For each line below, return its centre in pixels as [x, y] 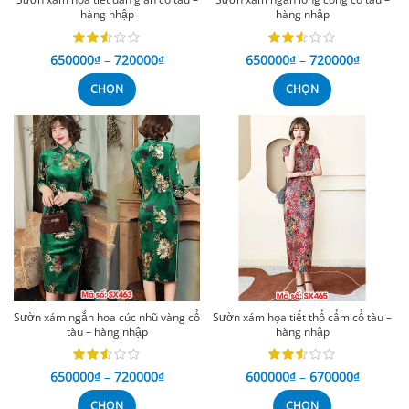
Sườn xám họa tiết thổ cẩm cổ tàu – [302, 317]
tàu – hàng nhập [107, 331]
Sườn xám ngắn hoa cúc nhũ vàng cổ [107, 317]
